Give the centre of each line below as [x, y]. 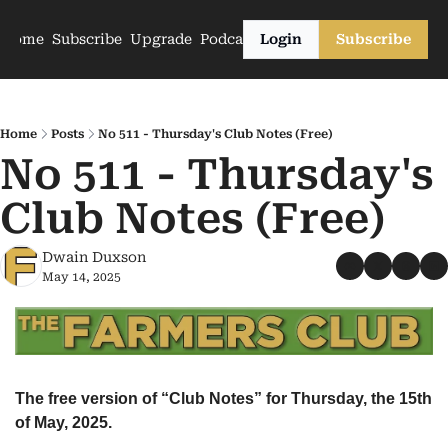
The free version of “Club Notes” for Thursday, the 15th [223, 398]
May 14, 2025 [81, 277]
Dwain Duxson [94, 257]
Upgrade [160, 39]
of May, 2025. [63, 422]
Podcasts [231, 39]
